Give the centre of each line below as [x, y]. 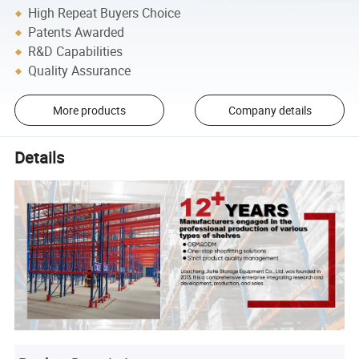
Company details [270, 111]
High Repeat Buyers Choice [105, 13]
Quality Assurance [80, 71]
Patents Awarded [77, 32]
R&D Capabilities [76, 52]
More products [89, 111]
